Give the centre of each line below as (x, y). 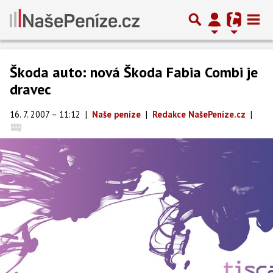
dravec (30, 89)
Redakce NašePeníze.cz (199, 114)
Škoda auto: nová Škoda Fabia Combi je (134, 72)
